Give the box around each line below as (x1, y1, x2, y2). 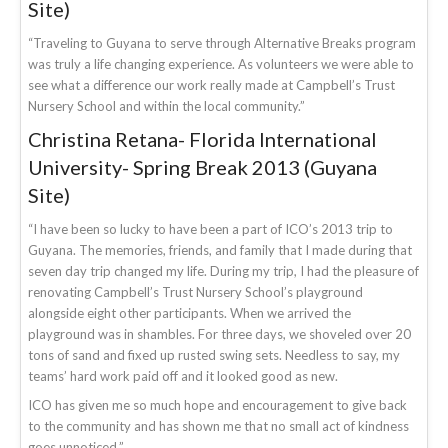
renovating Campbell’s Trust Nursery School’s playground (28, 283, 363, 300)
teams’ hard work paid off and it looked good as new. (28, 367, 338, 384)
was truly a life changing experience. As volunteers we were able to (28, 55, 414, 72)
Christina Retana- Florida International (28, 126, 377, 151)
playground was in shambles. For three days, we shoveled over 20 (28, 325, 411, 342)
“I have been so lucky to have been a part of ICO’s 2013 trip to (28, 220, 393, 237)
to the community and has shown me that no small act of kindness (28, 417, 409, 434)
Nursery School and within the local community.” (28, 97, 305, 114)
